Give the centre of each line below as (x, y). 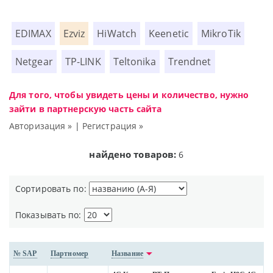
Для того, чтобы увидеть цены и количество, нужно (129, 95)
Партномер (70, 254)
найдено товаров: (133, 154)
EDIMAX (33, 34)
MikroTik (221, 34)
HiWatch (117, 34)
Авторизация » (41, 126)
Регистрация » (113, 126)
